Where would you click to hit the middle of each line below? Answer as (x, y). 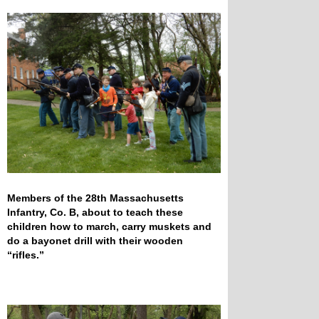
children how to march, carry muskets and (109, 227)
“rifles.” (26, 255)
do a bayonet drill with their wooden (95, 241)
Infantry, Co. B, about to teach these (95, 213)
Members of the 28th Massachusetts (95, 198)
